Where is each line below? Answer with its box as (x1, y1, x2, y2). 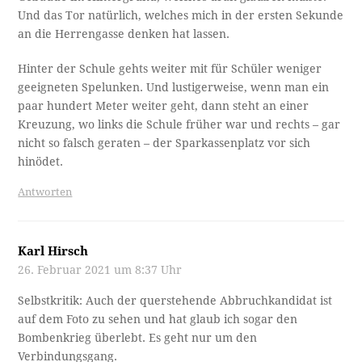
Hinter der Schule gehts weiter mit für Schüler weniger (18, 61, 322, 75)
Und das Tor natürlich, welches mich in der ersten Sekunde (18, 8, 344, 22)
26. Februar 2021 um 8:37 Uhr (18, 263, 183, 276)
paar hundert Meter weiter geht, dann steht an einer (18, 99, 309, 112)
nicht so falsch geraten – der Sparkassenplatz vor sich (18, 136, 311, 149)
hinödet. (18, 154, 64, 168)
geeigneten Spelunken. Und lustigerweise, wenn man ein (18, 80, 330, 94)
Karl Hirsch (18, 243, 89, 259)
